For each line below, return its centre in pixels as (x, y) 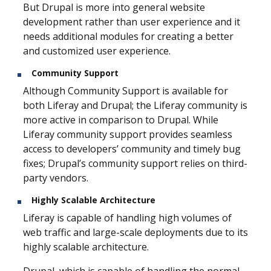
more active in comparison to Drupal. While (121, 119)
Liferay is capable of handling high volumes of (127, 217)
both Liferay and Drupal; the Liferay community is (135, 105)
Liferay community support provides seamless (128, 134)
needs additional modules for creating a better (128, 36)
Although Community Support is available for (126, 90)
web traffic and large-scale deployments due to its (135, 232)
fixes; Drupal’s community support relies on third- (135, 163)
